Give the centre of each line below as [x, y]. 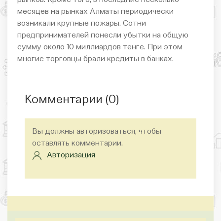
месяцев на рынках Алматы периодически [95, 12]
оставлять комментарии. [77, 143]
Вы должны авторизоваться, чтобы [97, 131]
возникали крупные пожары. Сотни [82, 23]
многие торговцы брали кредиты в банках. [95, 59]
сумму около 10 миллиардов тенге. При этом [100, 47]
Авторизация [71, 155]
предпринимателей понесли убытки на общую [103, 35]
